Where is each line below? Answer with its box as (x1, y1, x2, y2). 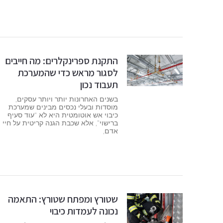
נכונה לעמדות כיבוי (50, 205, 118, 218)
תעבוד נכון (80, 78, 118, 91)
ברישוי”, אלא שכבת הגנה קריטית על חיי (2, 118, 118, 127)
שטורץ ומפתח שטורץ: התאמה (8, 193, 118, 206)
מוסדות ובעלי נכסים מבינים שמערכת (8, 102, 118, 111)
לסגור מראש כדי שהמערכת (18, 66, 118, 79)
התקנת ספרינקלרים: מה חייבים (5, 54, 118, 67)
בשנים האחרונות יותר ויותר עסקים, (15, 94, 118, 104)
